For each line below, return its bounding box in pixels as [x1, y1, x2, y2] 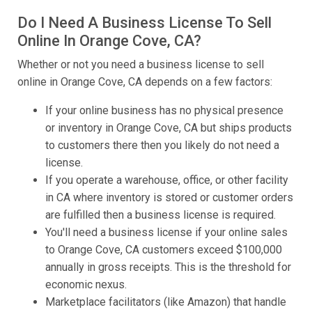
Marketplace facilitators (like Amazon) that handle [45, 295, 286, 309]
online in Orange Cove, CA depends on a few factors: [17, 75, 272, 89]
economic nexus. [45, 278, 127, 292]
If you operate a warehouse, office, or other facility [45, 173, 288, 187]
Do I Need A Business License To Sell [17, 14, 272, 32]
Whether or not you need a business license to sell [17, 58, 264, 72]
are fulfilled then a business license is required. [45, 208, 276, 222]
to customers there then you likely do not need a [45, 139, 279, 153]
